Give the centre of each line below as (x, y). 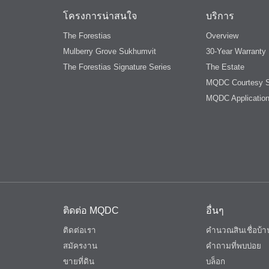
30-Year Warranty (236, 52)
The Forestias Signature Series (117, 67)
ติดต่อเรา (80, 231)
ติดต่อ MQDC (91, 211)
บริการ (220, 16)
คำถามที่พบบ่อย (233, 246)
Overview (222, 36)
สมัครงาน (80, 246)
